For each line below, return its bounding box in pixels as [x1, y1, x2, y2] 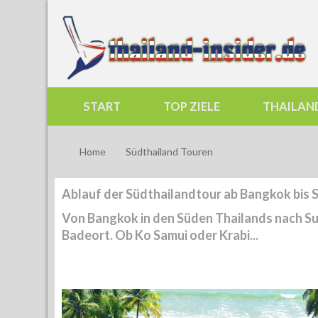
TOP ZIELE [163, 99, 220, 114]
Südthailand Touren [126, 146, 213, 158]
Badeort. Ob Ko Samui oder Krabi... [62, 227, 258, 243]
